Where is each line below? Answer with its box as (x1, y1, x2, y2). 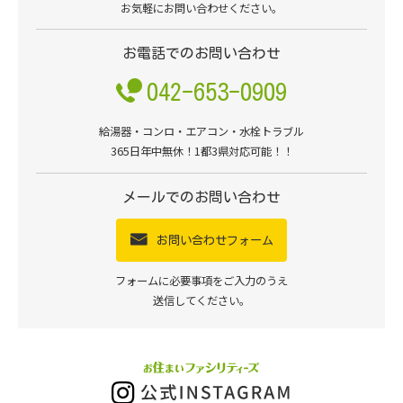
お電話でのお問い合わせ (122, 46, 281, 61)
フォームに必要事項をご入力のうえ (115, 272, 288, 289)
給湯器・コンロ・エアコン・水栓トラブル (99, 123, 304, 140)
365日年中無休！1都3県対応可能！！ (110, 143, 293, 160)
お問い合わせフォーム (156, 233, 273, 246)
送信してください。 (153, 291, 250, 309)
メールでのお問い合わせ (122, 189, 281, 204)
